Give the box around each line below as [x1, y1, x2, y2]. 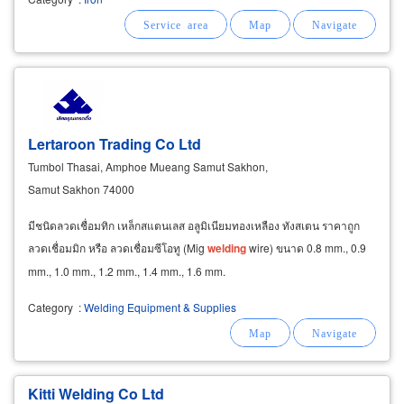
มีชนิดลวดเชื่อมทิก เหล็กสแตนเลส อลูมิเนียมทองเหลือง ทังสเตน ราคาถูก [28, 217, 360, 234]
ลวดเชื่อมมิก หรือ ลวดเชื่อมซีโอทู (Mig [28, 240, 207, 256]
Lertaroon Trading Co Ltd [28, 133, 201, 155]
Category [28, 299, 73, 316]
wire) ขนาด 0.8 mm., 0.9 [246, 240, 366, 256]
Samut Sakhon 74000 [28, 181, 134, 197]
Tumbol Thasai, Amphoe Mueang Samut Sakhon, [28, 159, 268, 175]
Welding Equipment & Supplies [84, 299, 236, 316]
